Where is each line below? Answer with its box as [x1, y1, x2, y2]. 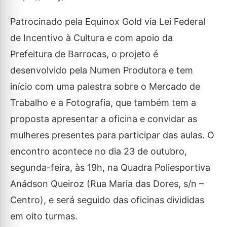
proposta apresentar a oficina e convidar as [10, 113, 197, 124]
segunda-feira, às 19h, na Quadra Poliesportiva [10, 162, 210, 173]
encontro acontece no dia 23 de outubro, [10, 146, 187, 157]
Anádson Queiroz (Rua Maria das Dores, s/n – [10, 178, 204, 189]
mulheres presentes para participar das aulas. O [10, 130, 214, 140]
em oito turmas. [10, 211, 78, 221]
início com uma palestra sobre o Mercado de [10, 81, 200, 92]
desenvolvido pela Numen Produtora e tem [10, 65, 193, 75]
